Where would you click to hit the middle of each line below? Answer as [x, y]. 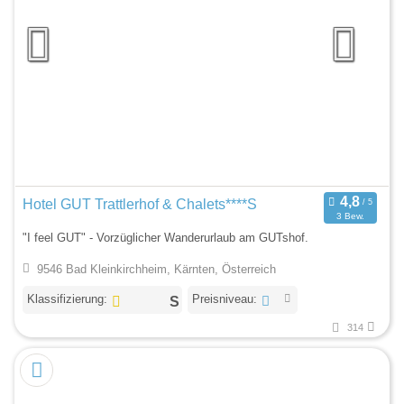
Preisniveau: [224, 299]
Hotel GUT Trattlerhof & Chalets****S [140, 205]
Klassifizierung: [67, 299]
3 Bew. [350, 216]
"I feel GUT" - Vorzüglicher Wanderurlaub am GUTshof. [165, 237]
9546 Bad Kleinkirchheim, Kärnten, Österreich [156, 270]
